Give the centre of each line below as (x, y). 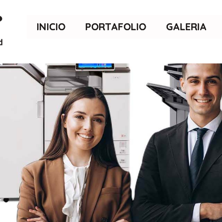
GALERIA (186, 27)
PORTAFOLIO (116, 27)
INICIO (51, 27)
